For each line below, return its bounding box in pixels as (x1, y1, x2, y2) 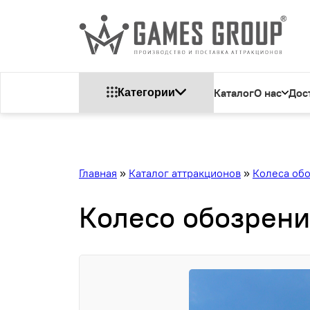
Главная (79, 166, 117, 180)
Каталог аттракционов (129, 166, 241, 180)
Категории (118, 86, 175, 98)
